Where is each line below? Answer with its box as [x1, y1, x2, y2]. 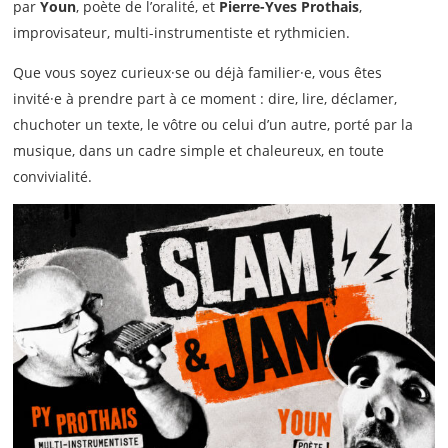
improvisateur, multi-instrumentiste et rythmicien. [13, 23, 355, 43]
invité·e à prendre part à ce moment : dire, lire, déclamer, [13, 89, 398, 109]
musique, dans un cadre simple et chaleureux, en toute [13, 141, 385, 161]
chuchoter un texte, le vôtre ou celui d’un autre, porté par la [13, 115, 414, 135]
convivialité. [13, 167, 93, 187]
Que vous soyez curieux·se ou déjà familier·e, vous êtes [13, 63, 383, 83]
